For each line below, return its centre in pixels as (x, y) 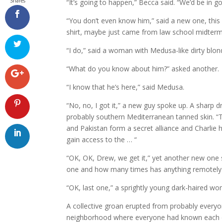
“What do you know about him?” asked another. (143, 69)
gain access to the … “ (102, 140)
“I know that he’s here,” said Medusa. (126, 87)
